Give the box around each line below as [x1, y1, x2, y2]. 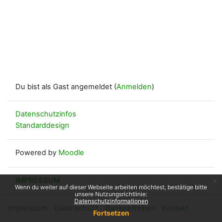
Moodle [58, 148, 84, 158]
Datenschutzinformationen [74, 197, 148, 205]
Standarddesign [15, 120, 69, 130]
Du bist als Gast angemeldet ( [15, 82, 116, 91]
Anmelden [116, 82, 152, 91]
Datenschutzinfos [15, 110, 76, 119]
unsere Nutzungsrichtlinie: [75, 190, 147, 198]
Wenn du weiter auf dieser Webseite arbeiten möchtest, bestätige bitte [15, 183, 207, 191]
